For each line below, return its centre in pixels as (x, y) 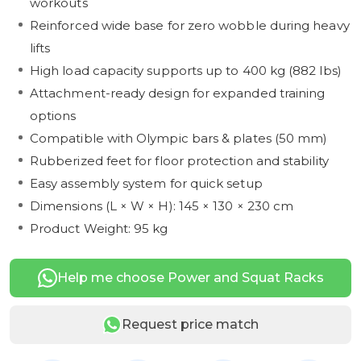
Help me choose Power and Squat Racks (190, 277)
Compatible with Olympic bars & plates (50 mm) (179, 139)
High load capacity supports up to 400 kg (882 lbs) (186, 71)
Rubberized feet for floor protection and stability (179, 161)
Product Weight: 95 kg (99, 229)
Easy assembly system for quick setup (146, 184)
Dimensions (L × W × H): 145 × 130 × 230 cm (162, 206)
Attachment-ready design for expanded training (178, 93)
